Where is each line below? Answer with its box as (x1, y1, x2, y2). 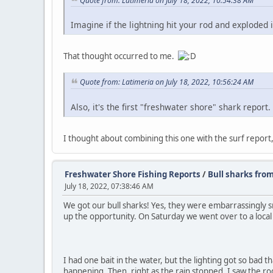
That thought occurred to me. (63, 51, 178, 62)
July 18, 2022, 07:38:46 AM (65, 181, 154, 192)
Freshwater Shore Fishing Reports (65, 169, 200, 180)
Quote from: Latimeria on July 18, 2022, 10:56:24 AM (80, 77, 253, 88)
